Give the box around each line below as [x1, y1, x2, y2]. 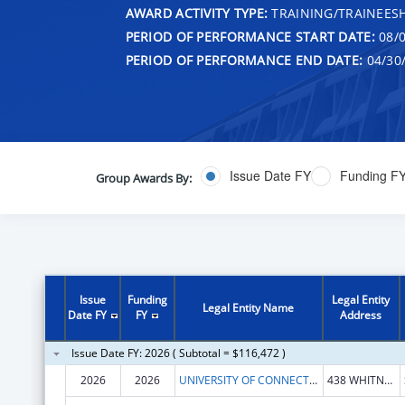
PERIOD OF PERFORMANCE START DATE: [125, 27, 375, 45]
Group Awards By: [95, 169, 192, 186]
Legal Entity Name [202, 299, 295, 316]
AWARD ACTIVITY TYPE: [125, 4, 268, 22]
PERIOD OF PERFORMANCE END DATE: [125, 51, 363, 69]
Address [340, 306, 382, 323]
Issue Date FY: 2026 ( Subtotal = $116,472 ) [71, 344, 286, 361]
